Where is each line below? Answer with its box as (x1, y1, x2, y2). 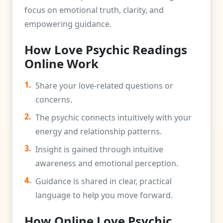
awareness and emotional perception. (35, 158, 178, 169)
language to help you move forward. (35, 190, 173, 201)
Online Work (24, 55, 99, 72)
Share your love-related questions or (35, 80, 173, 91)
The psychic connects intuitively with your (35, 112, 192, 123)
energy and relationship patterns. (35, 126, 162, 137)
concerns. (35, 94, 72, 105)
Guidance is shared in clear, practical (35, 176, 172, 187)
